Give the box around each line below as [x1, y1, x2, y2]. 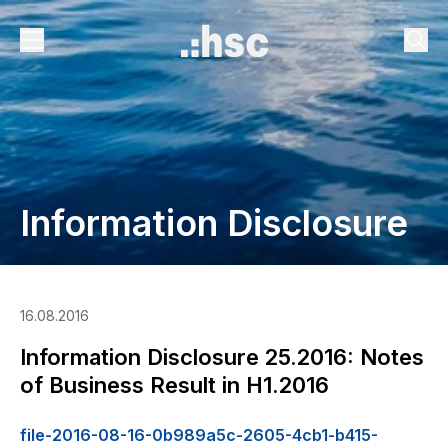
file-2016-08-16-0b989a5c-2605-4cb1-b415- [20, 425, 378, 445]
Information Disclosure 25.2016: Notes [20, 344, 424, 370]
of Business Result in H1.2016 [20, 372, 329, 398]
